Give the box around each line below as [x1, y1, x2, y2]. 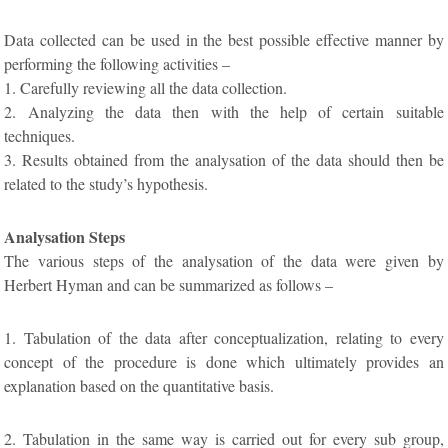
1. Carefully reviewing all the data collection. [4, 77, 288, 99]
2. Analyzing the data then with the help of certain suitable [4, 101, 444, 123]
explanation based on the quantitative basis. [4, 375, 275, 397]
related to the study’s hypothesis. [4, 173, 209, 195]
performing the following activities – [4, 53, 231, 75]
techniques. [4, 125, 76, 147]
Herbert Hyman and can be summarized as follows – [4, 274, 334, 296]
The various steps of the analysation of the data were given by [4, 250, 444, 272]
